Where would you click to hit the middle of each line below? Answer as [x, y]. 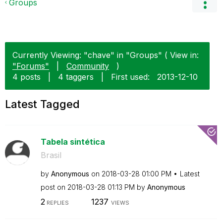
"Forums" [31, 66]
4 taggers [76, 77]
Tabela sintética [73, 142]
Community [88, 66]
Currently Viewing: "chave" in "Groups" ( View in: [106, 55]
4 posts [27, 77]
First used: [130, 77]
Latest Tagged [42, 104]
